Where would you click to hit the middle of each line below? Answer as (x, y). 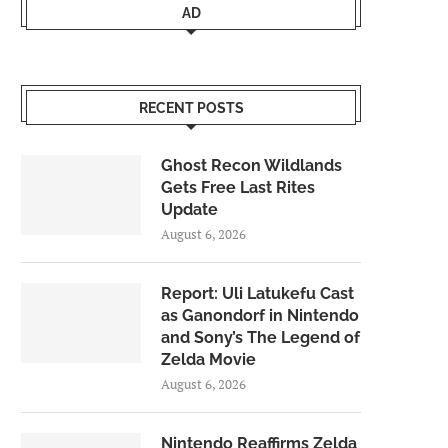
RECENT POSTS (191, 108)
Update (189, 209)
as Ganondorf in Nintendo (260, 315)
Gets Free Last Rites (238, 187)
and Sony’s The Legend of (260, 337)
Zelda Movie (208, 359)
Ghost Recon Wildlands (251, 165)
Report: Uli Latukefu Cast (257, 293)
